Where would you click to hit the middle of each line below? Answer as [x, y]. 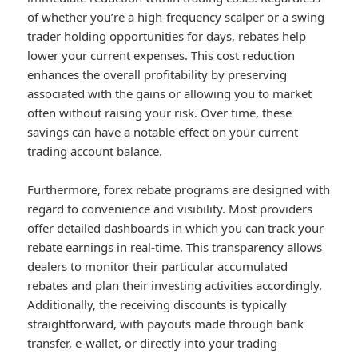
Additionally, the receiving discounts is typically [157, 305]
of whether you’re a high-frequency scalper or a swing [176, 17]
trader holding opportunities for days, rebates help [167, 36]
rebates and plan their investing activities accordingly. [175, 286]
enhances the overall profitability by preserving [157, 75]
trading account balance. [95, 151]
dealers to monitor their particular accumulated [158, 267]
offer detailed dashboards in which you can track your [176, 228]
